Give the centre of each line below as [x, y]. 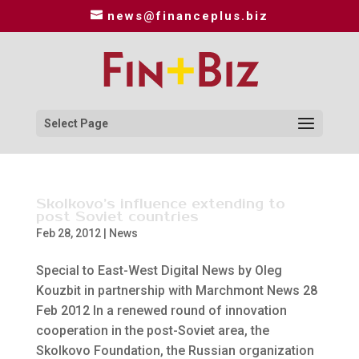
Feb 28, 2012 [68, 233]
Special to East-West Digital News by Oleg [159, 270]
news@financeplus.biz [188, 16]
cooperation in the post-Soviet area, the [152, 331]
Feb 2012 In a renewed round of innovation [161, 311]
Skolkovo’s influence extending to [160, 204]
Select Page [76, 123]
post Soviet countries [117, 217]
